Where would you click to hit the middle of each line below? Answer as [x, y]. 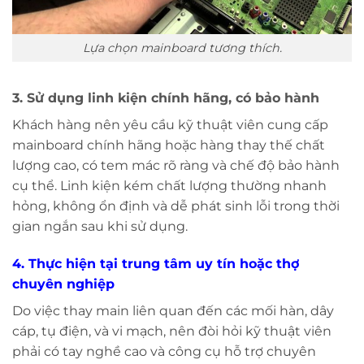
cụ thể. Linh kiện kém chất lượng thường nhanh [169, 186]
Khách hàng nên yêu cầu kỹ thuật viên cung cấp [170, 125]
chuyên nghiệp [63, 284]
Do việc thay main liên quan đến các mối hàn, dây [173, 311]
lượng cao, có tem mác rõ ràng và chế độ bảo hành [176, 166]
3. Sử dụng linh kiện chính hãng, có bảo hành [166, 98]
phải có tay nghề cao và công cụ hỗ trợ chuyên [164, 352]
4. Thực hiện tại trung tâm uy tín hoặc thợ [156, 264]
